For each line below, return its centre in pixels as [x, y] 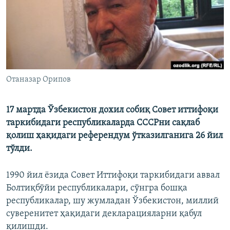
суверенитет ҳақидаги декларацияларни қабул [104, 214]
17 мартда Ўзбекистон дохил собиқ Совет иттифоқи [112, 110]
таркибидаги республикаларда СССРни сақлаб [103, 123]
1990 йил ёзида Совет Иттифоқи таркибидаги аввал [113, 176]
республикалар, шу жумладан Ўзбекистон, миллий [112, 201]
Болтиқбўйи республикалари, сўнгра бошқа [97, 188]
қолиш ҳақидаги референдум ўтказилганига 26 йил [114, 136]
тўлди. [19, 149]
